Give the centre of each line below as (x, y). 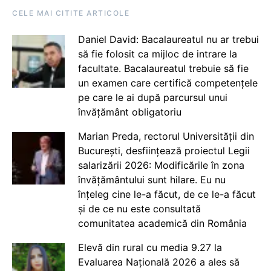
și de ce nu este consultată (139, 208)
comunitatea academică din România (162, 223)
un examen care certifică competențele (168, 83)
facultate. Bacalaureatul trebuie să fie (163, 68)
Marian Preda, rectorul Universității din (166, 136)
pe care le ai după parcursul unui (152, 97)
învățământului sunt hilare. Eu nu (152, 179)
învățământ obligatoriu (129, 112)
